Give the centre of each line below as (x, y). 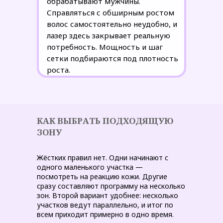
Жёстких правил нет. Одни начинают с (103, 158)
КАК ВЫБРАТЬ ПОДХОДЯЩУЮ (105, 121)
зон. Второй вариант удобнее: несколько (108, 195)
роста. (58, 70)
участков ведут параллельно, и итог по (105, 205)
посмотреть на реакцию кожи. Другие (102, 176)
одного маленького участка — (90, 167)
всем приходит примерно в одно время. (105, 214)
